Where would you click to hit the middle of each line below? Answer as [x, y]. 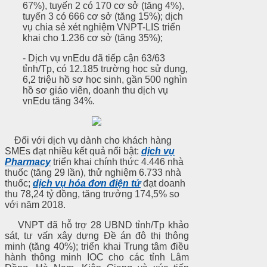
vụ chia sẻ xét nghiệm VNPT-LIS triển [102, 27]
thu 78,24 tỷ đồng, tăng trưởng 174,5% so [92, 194]
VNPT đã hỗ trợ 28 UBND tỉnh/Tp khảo [97, 225]
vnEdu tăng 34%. [59, 101]
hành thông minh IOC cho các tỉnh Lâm [97, 257]
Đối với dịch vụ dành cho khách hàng [88, 140]
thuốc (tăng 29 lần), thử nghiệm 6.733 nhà [93, 172]
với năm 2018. [35, 204]
